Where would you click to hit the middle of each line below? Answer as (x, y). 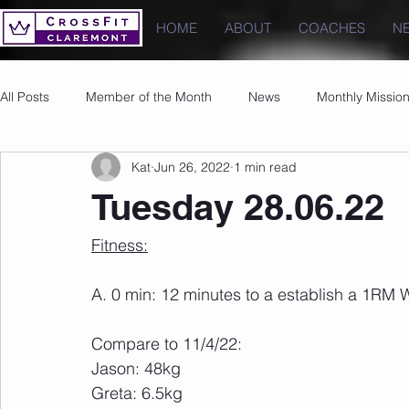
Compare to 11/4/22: (167, 344)
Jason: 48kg (136, 368)
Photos (57, 169)
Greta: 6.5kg (137, 393)
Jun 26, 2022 (192, 167)
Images (135, 169)
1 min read (265, 167)
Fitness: (120, 245)
